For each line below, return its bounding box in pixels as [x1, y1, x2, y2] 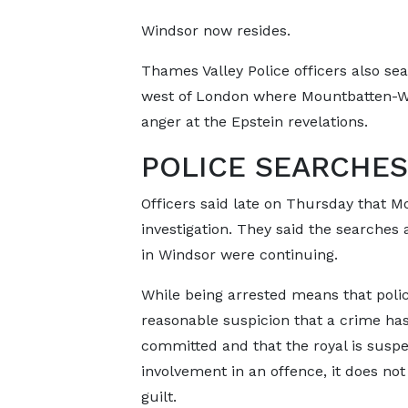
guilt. [140, 388, 177, 405]
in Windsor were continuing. [140, 246, 338, 263]
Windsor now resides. [140, 22, 291, 39]
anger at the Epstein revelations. [140, 113, 368, 130]
